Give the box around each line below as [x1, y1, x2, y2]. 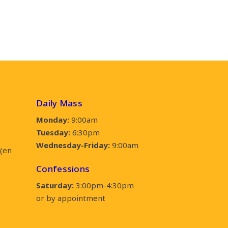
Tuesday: [36, 127, 70, 137]
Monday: [36, 115, 71, 125]
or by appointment [36, 193, 105, 203]
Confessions [36, 163, 90, 175]
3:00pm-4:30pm [76, 180, 134, 190]
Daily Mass [36, 97, 82, 109]
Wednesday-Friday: [36, 140, 110, 150]
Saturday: [36, 180, 76, 190]
